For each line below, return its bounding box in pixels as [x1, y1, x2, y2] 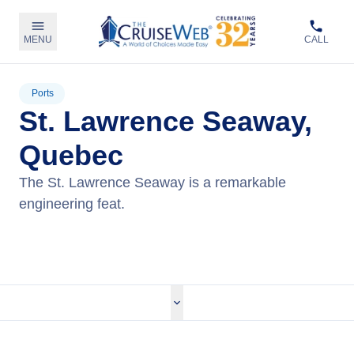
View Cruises [137, 224, 217, 237]
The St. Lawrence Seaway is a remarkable [19, 175, 286, 190]
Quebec [19, 139, 123, 171]
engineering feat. [19, 196, 125, 212]
